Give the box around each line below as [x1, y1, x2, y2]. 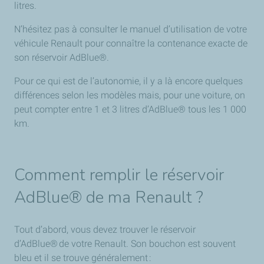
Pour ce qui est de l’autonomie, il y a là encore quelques [14, 75, 243, 87]
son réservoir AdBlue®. [14, 52, 111, 63]
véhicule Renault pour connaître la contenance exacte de [14, 38, 247, 49]
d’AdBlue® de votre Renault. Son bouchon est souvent [14, 238, 236, 249]
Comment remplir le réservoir [14, 164, 224, 186]
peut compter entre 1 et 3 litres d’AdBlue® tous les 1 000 [14, 104, 246, 115]
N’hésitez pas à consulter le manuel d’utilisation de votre [14, 24, 247, 35]
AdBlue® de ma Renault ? [14, 186, 204, 209]
